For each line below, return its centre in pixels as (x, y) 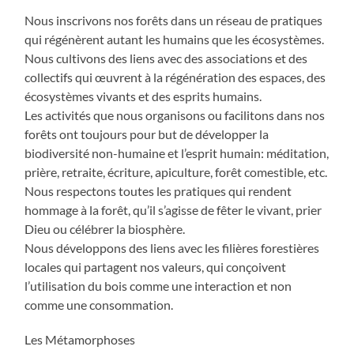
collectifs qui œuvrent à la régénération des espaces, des (175, 77)
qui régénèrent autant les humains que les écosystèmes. (175, 40)
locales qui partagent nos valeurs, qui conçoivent (156, 267)
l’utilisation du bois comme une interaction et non (158, 286)
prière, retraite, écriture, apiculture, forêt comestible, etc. (176, 172)
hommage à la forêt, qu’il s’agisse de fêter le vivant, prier (173, 210)
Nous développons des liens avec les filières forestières (172, 248)
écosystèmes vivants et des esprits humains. (143, 96)
